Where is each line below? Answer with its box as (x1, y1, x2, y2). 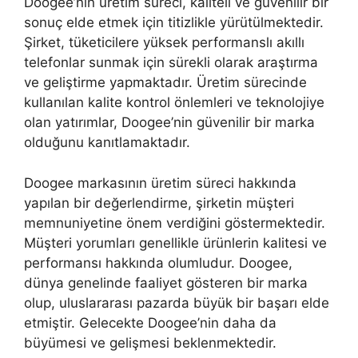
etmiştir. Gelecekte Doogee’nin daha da (24, 314, 276, 331)
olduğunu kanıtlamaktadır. (24, 134, 190, 150)
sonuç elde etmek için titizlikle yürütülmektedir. (24, 14, 324, 30)
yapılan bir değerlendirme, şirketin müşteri (24, 194, 294, 211)
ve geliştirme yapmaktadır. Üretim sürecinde (24, 74, 307, 90)
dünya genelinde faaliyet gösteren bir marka (24, 274, 308, 291)
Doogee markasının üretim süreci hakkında (24, 174, 296, 191)
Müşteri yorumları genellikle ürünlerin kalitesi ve (24, 234, 327, 251)
